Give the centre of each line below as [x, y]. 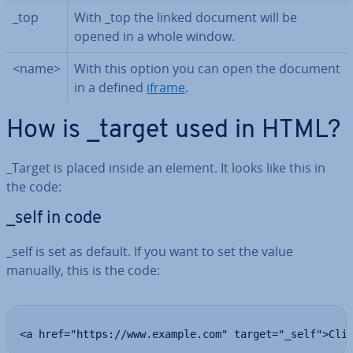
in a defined [110, 87]
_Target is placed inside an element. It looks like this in [166, 168]
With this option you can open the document [207, 69]
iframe [166, 87]
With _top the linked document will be [186, 17]
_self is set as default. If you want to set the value [150, 251]
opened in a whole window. [154, 36]
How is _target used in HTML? [173, 131]
